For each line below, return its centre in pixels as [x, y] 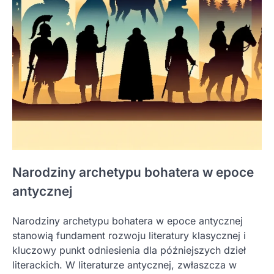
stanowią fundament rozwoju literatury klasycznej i [129, 235]
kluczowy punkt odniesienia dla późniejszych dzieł [129, 250]
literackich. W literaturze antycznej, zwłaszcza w [124, 265]
